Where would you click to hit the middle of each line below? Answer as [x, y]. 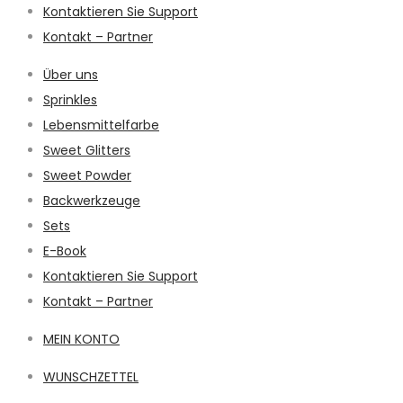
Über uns [71, 75]
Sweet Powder [87, 176]
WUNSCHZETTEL [91, 377]
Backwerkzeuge [92, 201]
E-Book [65, 251]
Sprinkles [70, 100]
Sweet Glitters [87, 151]
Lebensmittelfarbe [101, 125]
